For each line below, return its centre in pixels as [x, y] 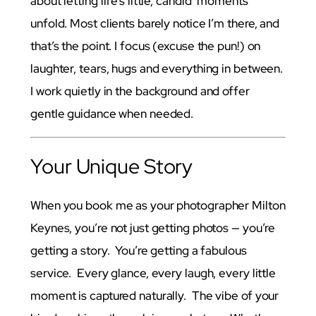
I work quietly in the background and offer [140, 91]
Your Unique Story [112, 166]
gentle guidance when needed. [112, 113]
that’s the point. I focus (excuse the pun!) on [146, 45]
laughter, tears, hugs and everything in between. [157, 68]
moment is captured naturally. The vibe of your [155, 296]
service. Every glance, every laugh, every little [153, 273]
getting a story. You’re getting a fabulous [139, 251]
